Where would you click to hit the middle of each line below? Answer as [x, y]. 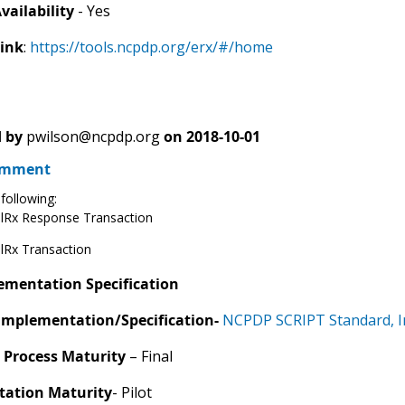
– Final [149, 356]
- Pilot [132, 392]
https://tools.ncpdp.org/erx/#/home [151, 47]
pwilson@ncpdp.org [93, 136]
